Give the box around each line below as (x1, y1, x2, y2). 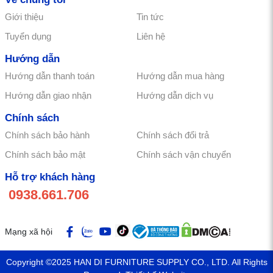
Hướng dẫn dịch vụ (136, 90, 213, 101)
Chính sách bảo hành (5, 130, 90, 141)
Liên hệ (136, 31, 165, 42)
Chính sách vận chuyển (136, 149, 231, 160)
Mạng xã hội (5, 226, 52, 236)
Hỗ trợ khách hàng (5, 171, 95, 183)
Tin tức (136, 12, 164, 23)
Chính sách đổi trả (136, 130, 209, 141)
